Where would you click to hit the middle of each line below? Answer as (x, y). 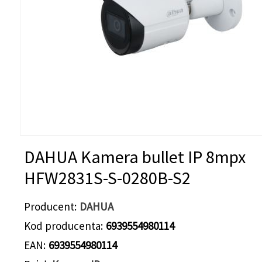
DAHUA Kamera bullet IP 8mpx (135, 157)
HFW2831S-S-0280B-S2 (107, 178)
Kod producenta (62, 226)
